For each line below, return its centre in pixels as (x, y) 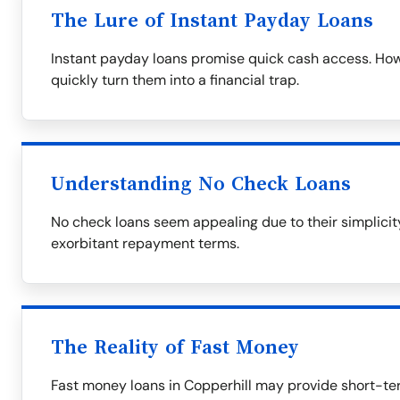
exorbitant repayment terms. (145, 243)
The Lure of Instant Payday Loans (212, 21)
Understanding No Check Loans (201, 184)
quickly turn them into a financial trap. (175, 80)
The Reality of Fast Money (175, 347)
